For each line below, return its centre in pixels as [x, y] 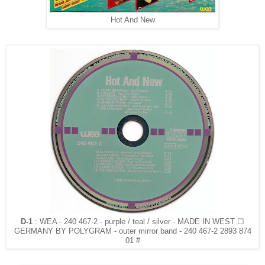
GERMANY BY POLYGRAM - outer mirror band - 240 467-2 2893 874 [132, 231]
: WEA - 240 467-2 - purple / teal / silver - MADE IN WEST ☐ [140, 222]
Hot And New [132, 20]
